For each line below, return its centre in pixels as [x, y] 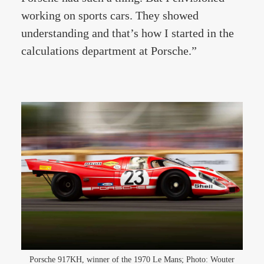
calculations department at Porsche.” [109, 51]
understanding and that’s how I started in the [128, 33]
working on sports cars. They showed [110, 15]
